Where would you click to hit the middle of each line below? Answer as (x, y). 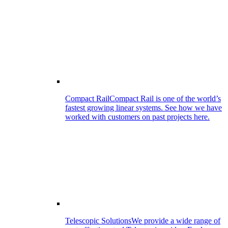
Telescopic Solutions (98, 220)
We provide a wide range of (176, 220)
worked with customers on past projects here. (137, 117)
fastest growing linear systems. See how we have (144, 107)
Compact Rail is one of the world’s (165, 98)
